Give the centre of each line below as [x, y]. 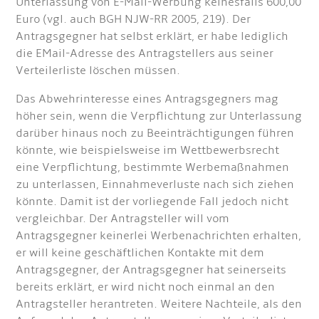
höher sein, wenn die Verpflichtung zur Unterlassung [159, 116]
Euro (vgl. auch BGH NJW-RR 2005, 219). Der [134, 19]
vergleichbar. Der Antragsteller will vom [123, 219]
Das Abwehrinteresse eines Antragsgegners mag [147, 99]
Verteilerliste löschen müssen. [98, 70]
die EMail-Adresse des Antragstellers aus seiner [145, 53]
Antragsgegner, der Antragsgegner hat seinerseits [151, 270]
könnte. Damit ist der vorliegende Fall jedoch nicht [152, 202]
